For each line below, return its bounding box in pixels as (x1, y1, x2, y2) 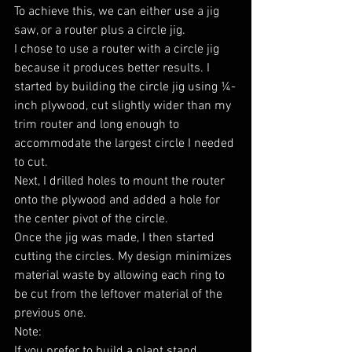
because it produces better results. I (14, 60, 213, 76)
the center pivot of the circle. (14, 211, 168, 227)
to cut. (14, 154, 48, 170)
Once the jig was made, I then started (14, 229, 218, 246)
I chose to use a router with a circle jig (14, 41, 222, 57)
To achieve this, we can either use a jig (14, 3, 222, 20)
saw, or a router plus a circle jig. (14, 22, 185, 38)
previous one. (14, 305, 86, 321)
